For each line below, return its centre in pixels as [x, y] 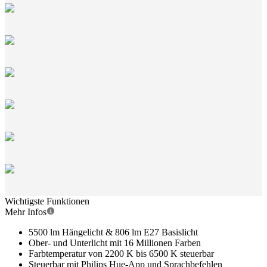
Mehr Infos [26, 212]
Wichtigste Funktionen [47, 201]
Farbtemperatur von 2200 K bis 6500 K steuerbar [121, 254]
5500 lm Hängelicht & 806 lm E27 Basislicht [113, 232]
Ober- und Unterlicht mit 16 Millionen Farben [115, 243]
